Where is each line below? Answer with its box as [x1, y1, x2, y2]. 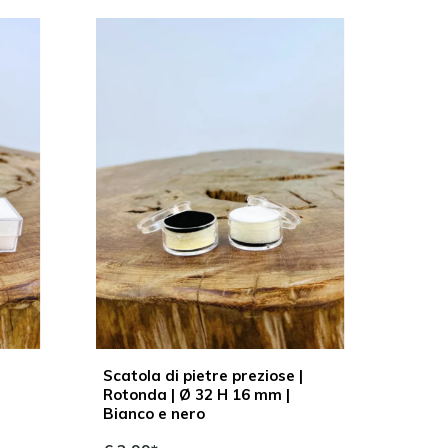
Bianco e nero [102, 403, 205, 423]
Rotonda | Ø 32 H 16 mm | [102, 384, 290, 404]
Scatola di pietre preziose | [102, 365, 303, 385]
